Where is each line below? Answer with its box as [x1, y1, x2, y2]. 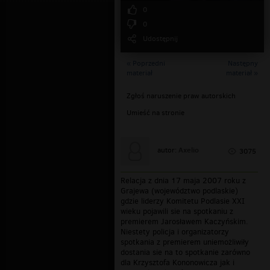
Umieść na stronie [127, 108, 184, 118]
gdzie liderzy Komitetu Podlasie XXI [121, 196, 245, 207]
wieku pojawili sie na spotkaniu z [121, 206, 233, 217]
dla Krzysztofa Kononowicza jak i [121, 257, 234, 268]
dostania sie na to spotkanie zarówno [121, 247, 250, 258]
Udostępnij [143, 34, 178, 44]
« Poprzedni [127, 58, 165, 69]
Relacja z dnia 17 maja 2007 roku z [121, 175, 246, 186]
